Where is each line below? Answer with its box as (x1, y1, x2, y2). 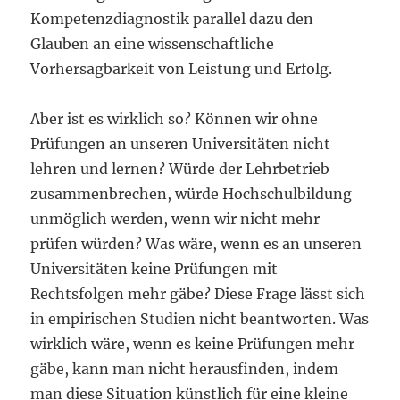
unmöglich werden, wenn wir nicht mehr (30, 210, 321, 228)
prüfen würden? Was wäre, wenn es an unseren (30, 235, 362, 253)
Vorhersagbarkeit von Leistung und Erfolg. (30, 60, 333, 78)
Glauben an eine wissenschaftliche (30, 35, 275, 53)
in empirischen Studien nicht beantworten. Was (30, 310, 370, 328)
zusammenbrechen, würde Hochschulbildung (30, 185, 353, 203)
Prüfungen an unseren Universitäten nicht (30, 135, 331, 153)
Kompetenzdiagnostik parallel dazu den (30, 10, 314, 28)
